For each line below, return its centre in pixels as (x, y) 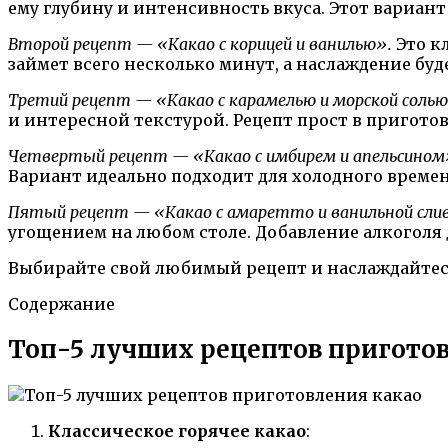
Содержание (61, 303)
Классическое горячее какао (177, 430)
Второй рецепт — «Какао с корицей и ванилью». (200, 43)
